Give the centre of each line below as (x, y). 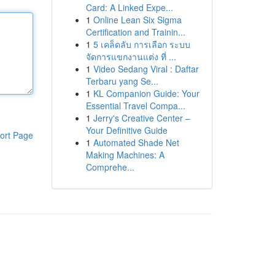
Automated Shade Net (136, 142)
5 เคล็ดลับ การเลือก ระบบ (141, 44)
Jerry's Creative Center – (141, 118)
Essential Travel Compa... (135, 106)
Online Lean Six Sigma (137, 20)
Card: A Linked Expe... (129, 7)
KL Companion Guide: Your (146, 93)
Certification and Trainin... (135, 32)
